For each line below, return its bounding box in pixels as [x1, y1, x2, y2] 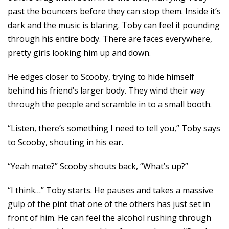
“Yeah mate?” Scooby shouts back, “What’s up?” [8, 161, 188, 172]
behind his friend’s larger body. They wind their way [8, 85, 205, 96]
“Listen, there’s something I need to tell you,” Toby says [8, 123, 220, 134]
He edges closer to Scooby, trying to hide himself [8, 71, 194, 82]
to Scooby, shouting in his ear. [8, 136, 123, 148]
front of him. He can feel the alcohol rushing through [8, 212, 211, 223]
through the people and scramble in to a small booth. [8, 99, 212, 110]
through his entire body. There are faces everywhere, [8, 33, 212, 44]
